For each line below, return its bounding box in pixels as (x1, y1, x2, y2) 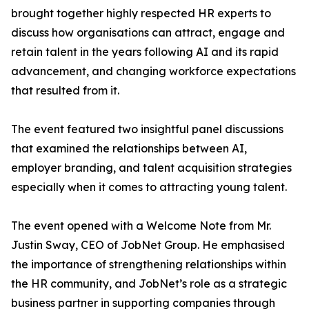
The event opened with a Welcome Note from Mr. (11, 219, 271, 232)
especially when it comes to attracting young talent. (11, 180, 287, 194)
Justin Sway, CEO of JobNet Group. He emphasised (11, 238, 285, 252)
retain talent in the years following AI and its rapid (11, 45, 279, 59)
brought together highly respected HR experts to (11, 6, 271, 20)
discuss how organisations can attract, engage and (11, 26, 285, 39)
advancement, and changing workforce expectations (11, 64, 296, 78)
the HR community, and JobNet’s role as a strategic (11, 277, 287, 290)
